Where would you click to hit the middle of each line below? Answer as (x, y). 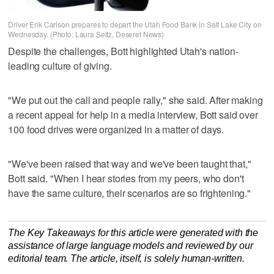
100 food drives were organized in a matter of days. (116, 129)
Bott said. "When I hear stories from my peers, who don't (126, 178)
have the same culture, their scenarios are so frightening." (130, 193)
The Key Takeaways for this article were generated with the (133, 232)
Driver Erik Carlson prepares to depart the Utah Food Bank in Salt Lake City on (135, 24)
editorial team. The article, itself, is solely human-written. (126, 258)
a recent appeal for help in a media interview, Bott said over (133, 114)
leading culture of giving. (60, 65)
